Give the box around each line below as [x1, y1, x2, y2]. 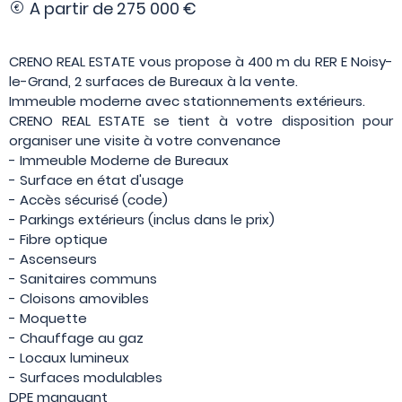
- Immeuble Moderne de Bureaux [9, 150, 229, 170]
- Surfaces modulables [9, 367, 162, 387]
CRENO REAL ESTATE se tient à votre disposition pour [9, 110, 393, 130]
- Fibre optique [9, 229, 108, 249]
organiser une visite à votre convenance [9, 130, 281, 150]
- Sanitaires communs [9, 268, 157, 288]
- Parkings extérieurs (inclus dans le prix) [9, 209, 275, 229]
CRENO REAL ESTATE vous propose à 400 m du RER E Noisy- [9, 51, 393, 71]
